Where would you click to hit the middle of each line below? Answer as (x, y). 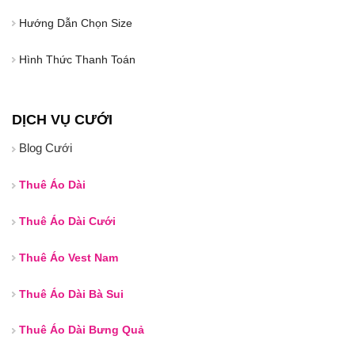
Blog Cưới (46, 148)
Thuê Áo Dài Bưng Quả (82, 330)
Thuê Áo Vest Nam (69, 257)
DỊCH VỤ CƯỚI (62, 120)
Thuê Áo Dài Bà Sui (71, 294)
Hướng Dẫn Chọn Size (74, 23)
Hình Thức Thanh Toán (76, 59)
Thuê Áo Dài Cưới (67, 221)
